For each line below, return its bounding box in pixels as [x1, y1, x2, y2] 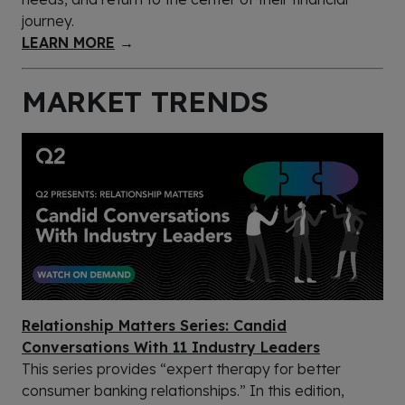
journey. [22, 11, 78, 30]
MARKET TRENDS [22, 82, 268, 119]
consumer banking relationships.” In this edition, [22, 381, 344, 400]
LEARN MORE [22, 33, 115, 52]
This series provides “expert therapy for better [22, 359, 341, 378]
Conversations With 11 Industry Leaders [22, 337, 320, 356]
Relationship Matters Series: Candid [22, 316, 287, 334]
